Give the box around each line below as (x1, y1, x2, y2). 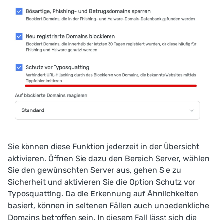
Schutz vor (156, 177, 195, 187)
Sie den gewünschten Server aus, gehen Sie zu (8, 165, 181, 175)
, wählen (179, 153, 210, 163)
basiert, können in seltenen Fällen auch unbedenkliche (8, 200, 209, 210)
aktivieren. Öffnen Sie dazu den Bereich (8, 153, 155, 163)
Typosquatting (8, 189, 61, 198)
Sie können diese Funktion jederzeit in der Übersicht (8, 141, 199, 151)
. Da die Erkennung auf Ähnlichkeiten (61, 189, 198, 198)
